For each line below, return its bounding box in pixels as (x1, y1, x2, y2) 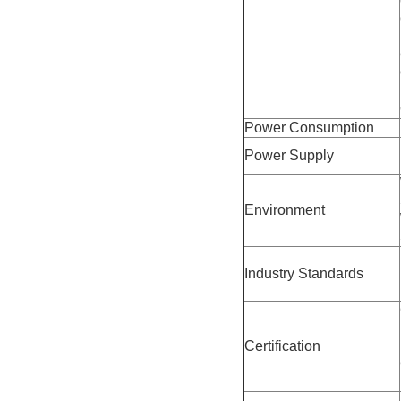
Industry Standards (244, 265, 363, 281)
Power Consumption (244, 119, 374, 135)
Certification (244, 337, 320, 354)
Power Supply (244, 147, 334, 163)
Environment (244, 201, 325, 218)
